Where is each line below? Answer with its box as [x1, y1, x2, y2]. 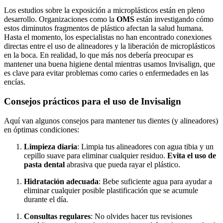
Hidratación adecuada [24, 177, 99, 186]
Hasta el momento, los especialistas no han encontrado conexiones [4, 33, 212, 42]
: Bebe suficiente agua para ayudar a [99, 177, 212, 186]
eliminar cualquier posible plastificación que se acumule [24, 186, 198, 195]
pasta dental [24, 160, 65, 169]
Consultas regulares [24, 212, 91, 221]
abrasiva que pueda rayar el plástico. [65, 160, 180, 169]
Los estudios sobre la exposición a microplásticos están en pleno [4, 6, 205, 15]
